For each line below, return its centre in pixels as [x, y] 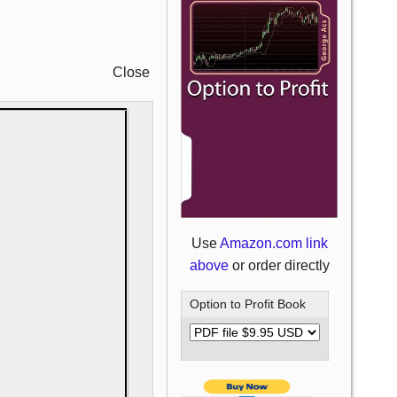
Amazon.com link [273, 243]
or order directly [280, 265]
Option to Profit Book [248, 304]
